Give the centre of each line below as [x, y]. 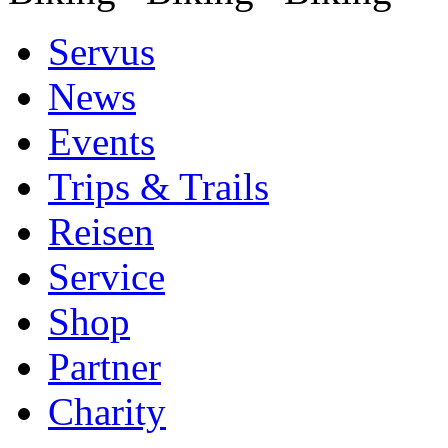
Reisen [101, 231]
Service [106, 276]
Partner [104, 366]
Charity [107, 411]
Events [101, 141]
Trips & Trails [158, 186]
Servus [101, 51]
